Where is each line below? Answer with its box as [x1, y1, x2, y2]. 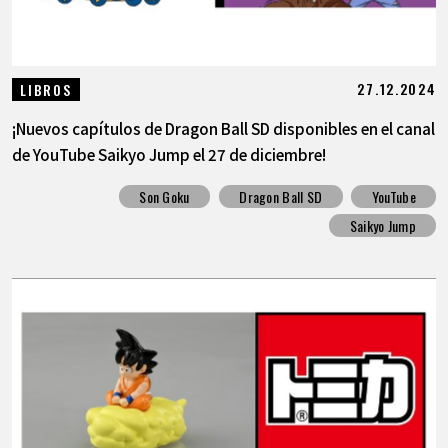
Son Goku [139, 186, 190, 208]
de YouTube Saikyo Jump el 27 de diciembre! [11, 142, 326, 165]
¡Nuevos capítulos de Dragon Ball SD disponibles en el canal [11, 116, 435, 139]
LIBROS [20, 78, 72, 100]
